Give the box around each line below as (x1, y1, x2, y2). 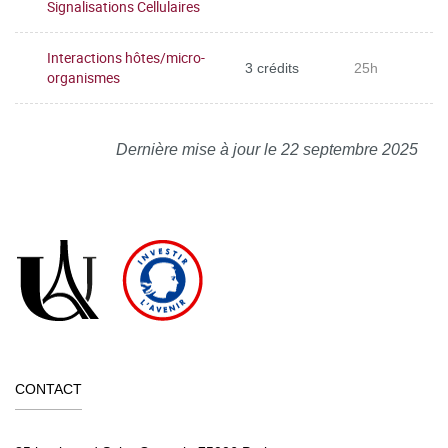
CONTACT (15, 381, 82, 397)
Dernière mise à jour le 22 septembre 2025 (116, 141, 418, 158)
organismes (47, 68, 120, 87)
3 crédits (245, 59, 299, 76)
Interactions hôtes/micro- (47, 48, 205, 67)
